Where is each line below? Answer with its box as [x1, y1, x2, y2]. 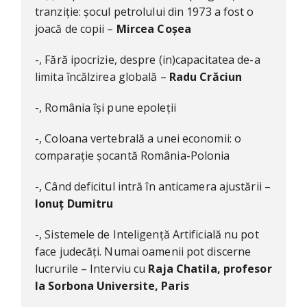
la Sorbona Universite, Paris [35, 278, 189, 294]
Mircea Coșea [116, 21, 191, 37]
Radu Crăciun [169, 69, 243, 85]
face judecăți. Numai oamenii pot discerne [35, 244, 251, 260]
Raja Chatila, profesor [148, 261, 272, 277]
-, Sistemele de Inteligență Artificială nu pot [35, 227, 259, 243]
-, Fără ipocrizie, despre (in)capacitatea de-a [35, 52, 260, 68]
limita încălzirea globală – [35, 69, 169, 85]
